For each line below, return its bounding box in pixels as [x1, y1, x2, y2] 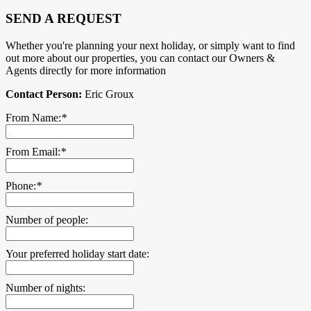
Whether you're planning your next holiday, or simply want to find [6, 39, 295, 51]
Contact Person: [6, 87, 82, 100]
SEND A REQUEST [6, 10, 121, 26]
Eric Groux [82, 87, 134, 100]
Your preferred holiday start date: [6, 247, 149, 260]
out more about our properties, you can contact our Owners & [6, 51, 275, 64]
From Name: [6, 111, 61, 124]
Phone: [6, 179, 36, 192]
